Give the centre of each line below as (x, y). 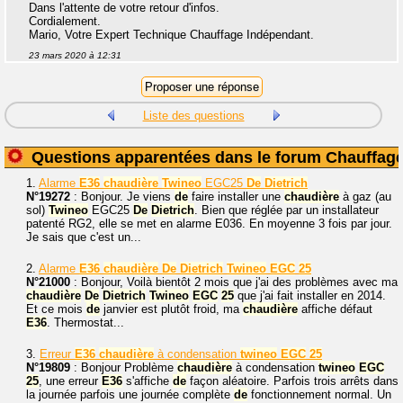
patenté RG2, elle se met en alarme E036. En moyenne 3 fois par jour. (209, 224)
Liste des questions (193, 116)
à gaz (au (365, 197)
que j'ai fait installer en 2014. (310, 296)
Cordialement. (65, 21)
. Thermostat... (85, 322)
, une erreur (70, 381)
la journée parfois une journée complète (130, 394)
